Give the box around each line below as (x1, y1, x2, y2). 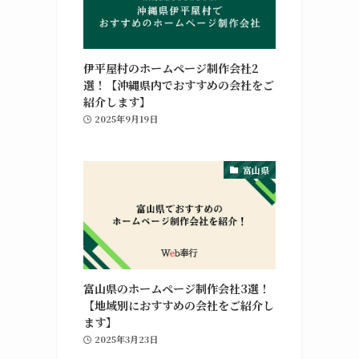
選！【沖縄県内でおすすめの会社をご (83, 76, 274, 93)
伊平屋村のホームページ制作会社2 (83, 59, 259, 76)
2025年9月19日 (94, 111, 158, 125)
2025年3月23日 (94, 332, 158, 345)
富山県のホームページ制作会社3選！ (83, 280, 270, 296)
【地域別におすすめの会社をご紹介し (83, 296, 274, 313)
